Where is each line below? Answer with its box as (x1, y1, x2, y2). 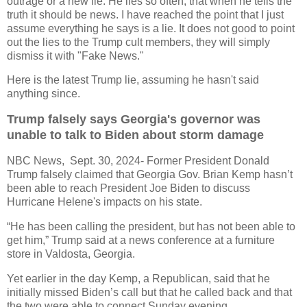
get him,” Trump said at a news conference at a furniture (7, 234, 275, 246)
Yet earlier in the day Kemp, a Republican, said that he (7, 272, 270, 284)
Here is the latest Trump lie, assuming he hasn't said (7, 74, 259, 86)
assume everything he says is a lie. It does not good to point (7, 22, 295, 34)
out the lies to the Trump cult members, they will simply (7, 36, 270, 48)
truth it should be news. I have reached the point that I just (7, 8, 284, 21)
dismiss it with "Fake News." (7, 49, 144, 62)
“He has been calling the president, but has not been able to (7, 220, 295, 232)
